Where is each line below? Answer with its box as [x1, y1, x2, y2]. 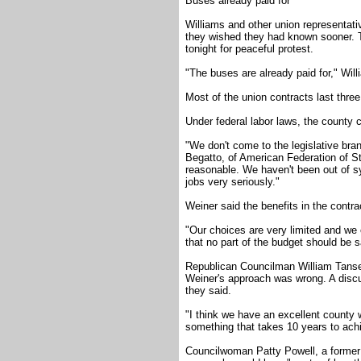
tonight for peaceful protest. [185, 43, 313, 56]
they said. [185, 284, 231, 297]
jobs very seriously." [185, 176, 280, 189]
